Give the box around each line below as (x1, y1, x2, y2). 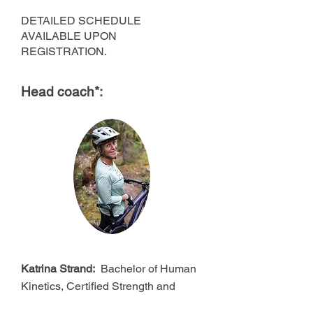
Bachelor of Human (98, 261, 196, 275)
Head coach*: (21, 83, 109, 99)
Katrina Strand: (21, 261, 98, 275)
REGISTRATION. (21, 44, 107, 58)
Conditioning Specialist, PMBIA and (21, 296, 198, 310)
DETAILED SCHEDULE (21, 13, 141, 27)
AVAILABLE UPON (21, 29, 117, 43)
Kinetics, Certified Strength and (21, 279, 175, 293)
